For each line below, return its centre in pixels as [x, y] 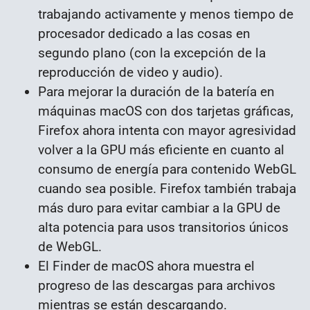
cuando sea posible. [97, 189]
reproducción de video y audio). [130, 73]
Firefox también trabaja [228, 189]
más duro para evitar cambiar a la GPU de [159, 208]
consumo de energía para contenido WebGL [167, 170]
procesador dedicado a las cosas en [144, 34]
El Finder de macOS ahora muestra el [146, 266]
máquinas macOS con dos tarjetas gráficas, [166, 111]
